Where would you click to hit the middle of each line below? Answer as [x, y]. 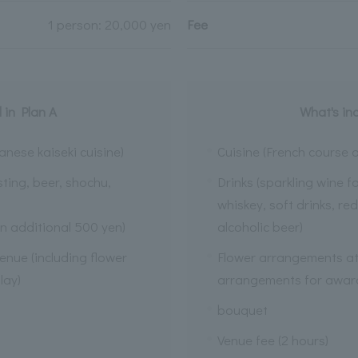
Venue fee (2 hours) [272, 340]
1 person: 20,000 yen [109, 24]
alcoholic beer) [260, 227]
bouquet [242, 310]
